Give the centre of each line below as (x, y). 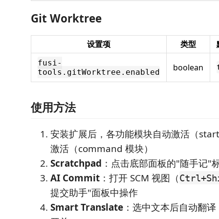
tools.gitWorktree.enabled (99, 72)
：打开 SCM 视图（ (140, 178)
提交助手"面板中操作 (94, 192)
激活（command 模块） (102, 148)
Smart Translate (87, 207)
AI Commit (75, 178)
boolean (188, 67)
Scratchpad (76, 163)
